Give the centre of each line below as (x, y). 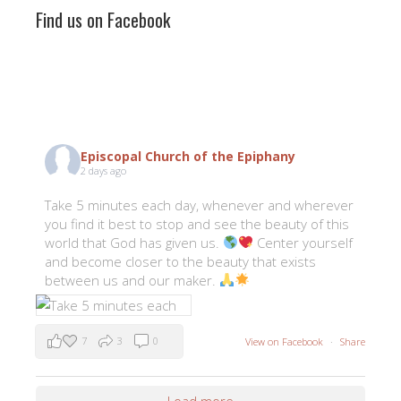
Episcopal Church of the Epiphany (188, 157)
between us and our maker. (132, 280)
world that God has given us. (134, 242)
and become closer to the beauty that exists (180, 261)
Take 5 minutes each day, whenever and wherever (199, 205)
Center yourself (303, 242)
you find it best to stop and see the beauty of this (197, 223)
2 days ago (103, 171)
